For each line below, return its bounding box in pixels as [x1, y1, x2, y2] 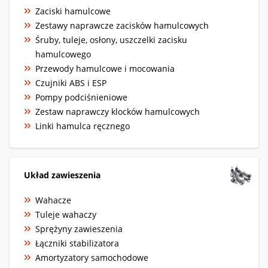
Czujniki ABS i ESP [35, 77, 106, 89]
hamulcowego [35, 48, 91, 60]
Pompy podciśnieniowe [35, 91, 127, 103]
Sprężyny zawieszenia [35, 223, 123, 234]
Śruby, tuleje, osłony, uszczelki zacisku [35, 33, 187, 45]
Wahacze [35, 194, 71, 206]
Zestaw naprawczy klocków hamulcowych [35, 105, 200, 117]
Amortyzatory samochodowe [35, 251, 148, 263]
